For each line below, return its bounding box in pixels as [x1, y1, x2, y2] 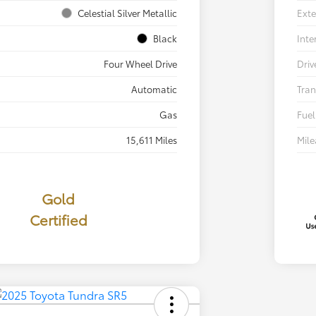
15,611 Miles [126, 133, 177, 147]
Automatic [130, 83, 177, 96]
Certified [29, 209, 87, 230]
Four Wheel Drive [103, 57, 177, 71]
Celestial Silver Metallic [77, 6, 177, 20]
